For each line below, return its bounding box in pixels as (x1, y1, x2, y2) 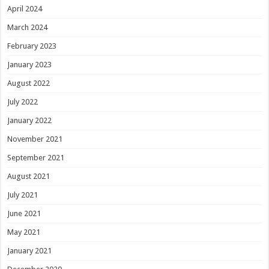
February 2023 (7, 41, 57, 51)
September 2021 (7, 153, 65, 163)
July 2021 (7, 190, 38, 200)
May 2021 (7, 228, 41, 237)
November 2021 (7, 134, 63, 144)
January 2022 (7, 116, 52, 125)
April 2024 (7, 4, 43, 14)
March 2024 (7, 23, 48, 32)
